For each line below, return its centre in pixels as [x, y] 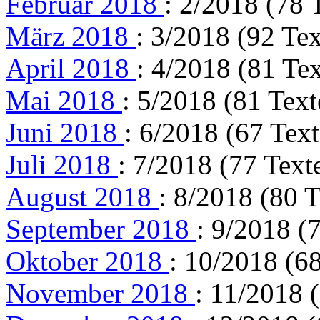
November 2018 [100, 293]
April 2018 [71, 68]
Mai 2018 [64, 100]
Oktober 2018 [87, 261]
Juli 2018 [62, 164]
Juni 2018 [65, 132]
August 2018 [82, 196]
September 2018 [101, 229]
